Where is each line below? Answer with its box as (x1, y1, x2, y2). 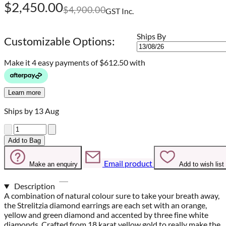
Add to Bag (8, 137, 41, 145)
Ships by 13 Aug (4, 106, 59, 116)
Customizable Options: (4, 34, 115, 48)
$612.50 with (99, 58, 145, 68)
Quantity (4, 123, 35, 133)
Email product (104, 158, 152, 168)
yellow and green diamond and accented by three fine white (4, 210, 208, 220)
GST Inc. (105, 6, 134, 16)
